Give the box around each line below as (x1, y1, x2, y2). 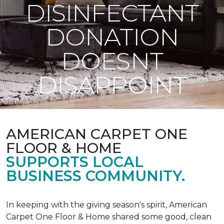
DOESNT (61, 46, 163, 75)
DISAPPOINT (37, 70, 186, 99)
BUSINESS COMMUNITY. (6, 167, 185, 184)
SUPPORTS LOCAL (6, 153, 143, 170)
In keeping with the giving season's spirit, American (6, 200, 207, 209)
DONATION (45, 22, 179, 51)
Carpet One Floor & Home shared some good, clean (6, 212, 211, 221)
